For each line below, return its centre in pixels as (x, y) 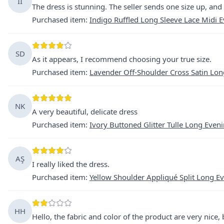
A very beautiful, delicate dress (85, 111)
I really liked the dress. (71, 164)
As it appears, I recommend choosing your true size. (122, 59)
